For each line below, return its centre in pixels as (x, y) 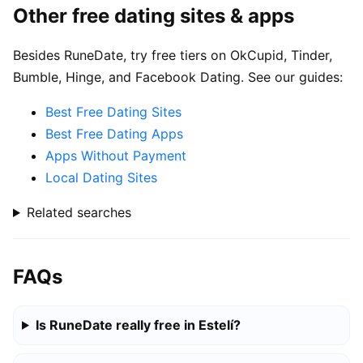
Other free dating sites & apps (154, 16)
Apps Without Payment (116, 156)
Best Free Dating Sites (113, 112)
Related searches (79, 213)
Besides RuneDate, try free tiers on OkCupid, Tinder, (173, 56)
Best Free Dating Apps (114, 134)
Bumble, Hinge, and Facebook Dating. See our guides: (178, 77)
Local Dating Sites (101, 178)
